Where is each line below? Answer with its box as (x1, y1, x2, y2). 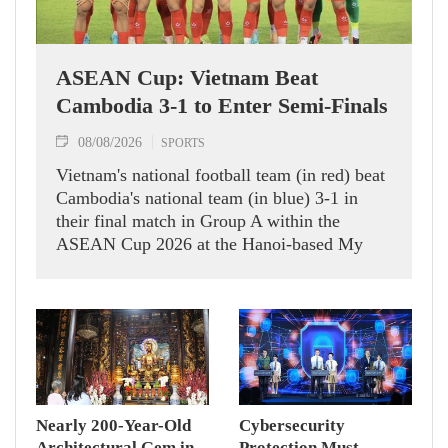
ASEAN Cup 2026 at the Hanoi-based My (56, 233, 363, 254)
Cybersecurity (239, 416, 345, 436)
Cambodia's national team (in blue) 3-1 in (56, 187, 358, 208)
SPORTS (161, 134, 205, 150)
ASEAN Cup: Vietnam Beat (56, 64, 318, 90)
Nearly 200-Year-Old (36, 416, 191, 436)
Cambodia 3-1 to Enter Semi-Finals (56, 92, 388, 118)
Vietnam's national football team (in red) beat (56, 164, 385, 185)
